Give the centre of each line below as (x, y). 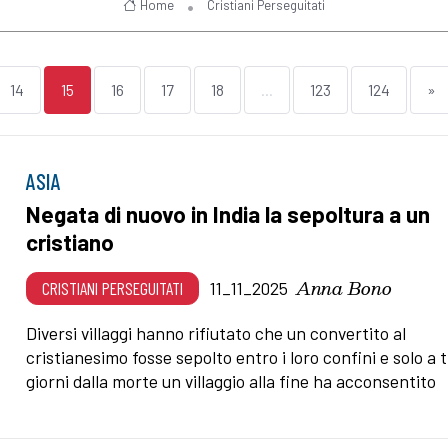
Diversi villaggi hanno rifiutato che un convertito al (216, 332)
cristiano (70, 241)
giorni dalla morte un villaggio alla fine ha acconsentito (231, 380)
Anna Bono (344, 287)
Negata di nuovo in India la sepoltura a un (228, 213)
